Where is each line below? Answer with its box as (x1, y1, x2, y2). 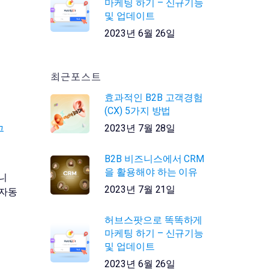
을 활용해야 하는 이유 (104, 166, 198, 178)
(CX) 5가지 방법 (104, 105, 171, 116)
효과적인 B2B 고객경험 (104, 92, 204, 103)
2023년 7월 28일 (104, 122, 176, 134)
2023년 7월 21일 (104, 184, 176, 195)
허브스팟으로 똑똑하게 (104, 214, 203, 226)
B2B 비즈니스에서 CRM (104, 153, 205, 165)
